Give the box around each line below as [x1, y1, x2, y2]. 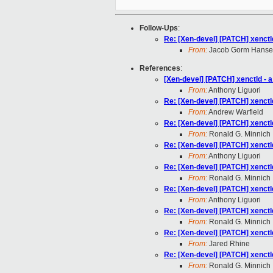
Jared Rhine [207, 239, 250, 249]
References [140, 64, 180, 73]
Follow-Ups [140, 24, 178, 33]
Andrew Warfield [207, 108, 263, 117]
